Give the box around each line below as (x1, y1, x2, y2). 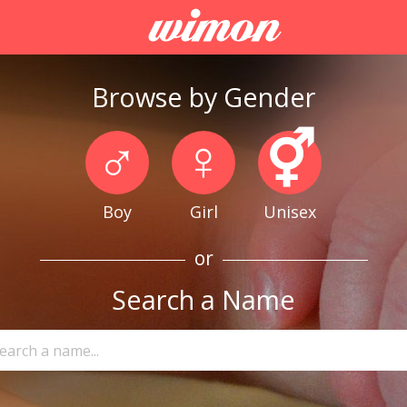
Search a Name (112, 282, 295, 317)
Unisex (263, 201, 316, 223)
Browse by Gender (92, 79, 315, 114)
